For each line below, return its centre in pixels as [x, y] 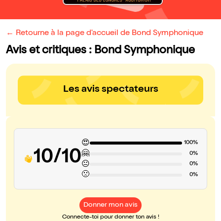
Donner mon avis [110, 205]
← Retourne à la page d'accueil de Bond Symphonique [105, 34]
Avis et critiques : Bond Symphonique [100, 51]
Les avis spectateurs [110, 90]
